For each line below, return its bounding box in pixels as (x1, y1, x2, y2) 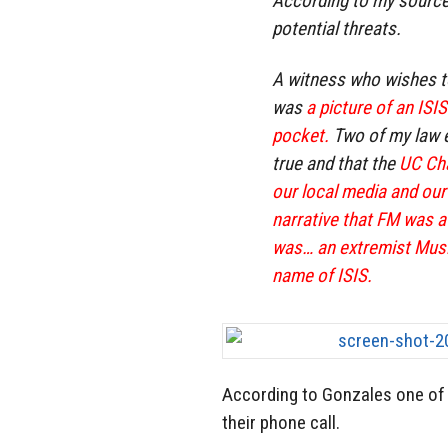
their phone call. (222, 411, 340, 435)
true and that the (272, 151, 395, 175)
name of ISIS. (272, 263, 372, 287)
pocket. (272, 123, 329, 147)
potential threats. (272, 16, 401, 40)
